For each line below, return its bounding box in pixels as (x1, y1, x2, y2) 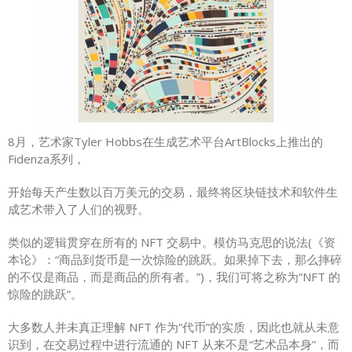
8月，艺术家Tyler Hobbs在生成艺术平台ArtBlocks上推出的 (8, 134, 323, 150)
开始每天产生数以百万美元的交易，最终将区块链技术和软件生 (8, 184, 338, 200)
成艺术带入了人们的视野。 (8, 201, 149, 218)
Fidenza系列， (8, 151, 85, 167)
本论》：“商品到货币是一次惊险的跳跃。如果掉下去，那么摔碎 (8, 251, 342, 268)
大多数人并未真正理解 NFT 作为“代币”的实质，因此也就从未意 (8, 319, 339, 335)
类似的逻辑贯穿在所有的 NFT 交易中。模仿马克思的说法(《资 (8, 234, 335, 251)
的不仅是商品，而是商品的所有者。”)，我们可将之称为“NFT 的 (8, 269, 340, 285)
